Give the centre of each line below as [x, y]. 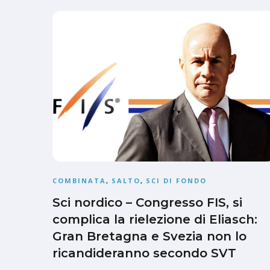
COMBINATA [79, 181]
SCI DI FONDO [176, 181]
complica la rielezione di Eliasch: [155, 220]
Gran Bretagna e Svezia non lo [149, 237]
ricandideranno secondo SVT [144, 253]
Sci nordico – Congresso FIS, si [147, 203]
